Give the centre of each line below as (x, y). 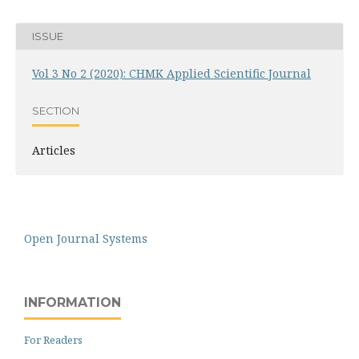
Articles (54, 150)
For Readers (53, 339)
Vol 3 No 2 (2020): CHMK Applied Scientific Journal (171, 73)
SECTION (56, 111)
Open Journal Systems (86, 238)
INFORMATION (73, 302)
